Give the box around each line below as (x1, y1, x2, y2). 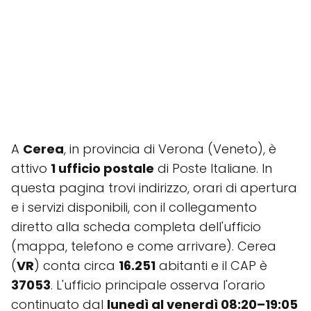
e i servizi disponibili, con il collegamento (11, 199, 257, 216)
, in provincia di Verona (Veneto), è (64, 140, 276, 158)
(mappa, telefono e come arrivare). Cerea (11, 237, 276, 255)
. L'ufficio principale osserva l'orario (51, 276, 265, 294)
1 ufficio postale (51, 160, 154, 177)
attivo (11, 160, 51, 177)
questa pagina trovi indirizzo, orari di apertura (11, 179, 297, 196)
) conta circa (34, 257, 119, 274)
